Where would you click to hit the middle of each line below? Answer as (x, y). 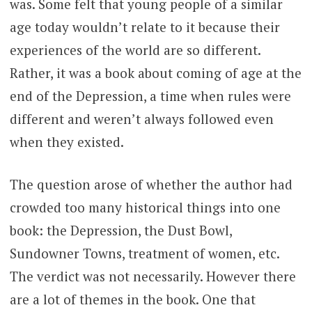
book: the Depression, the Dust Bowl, (120, 231)
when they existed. (68, 141)
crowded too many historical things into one (145, 208)
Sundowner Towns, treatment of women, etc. (144, 253)
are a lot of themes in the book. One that (132, 299)
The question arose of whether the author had (151, 185)
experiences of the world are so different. (135, 49)
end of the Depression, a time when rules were (150, 95)
